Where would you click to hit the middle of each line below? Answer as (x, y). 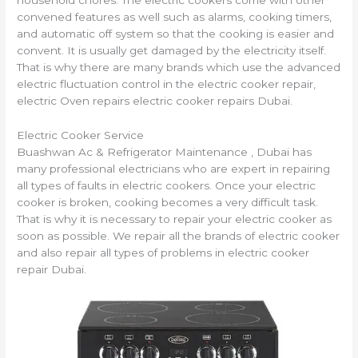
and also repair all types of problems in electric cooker (163, 253)
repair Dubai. (52, 270)
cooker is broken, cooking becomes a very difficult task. (168, 203)
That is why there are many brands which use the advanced (179, 68)
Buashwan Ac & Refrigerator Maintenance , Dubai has (165, 152)
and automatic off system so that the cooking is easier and (176, 34)
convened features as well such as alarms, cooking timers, (175, 17)
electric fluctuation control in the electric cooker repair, (167, 84)
